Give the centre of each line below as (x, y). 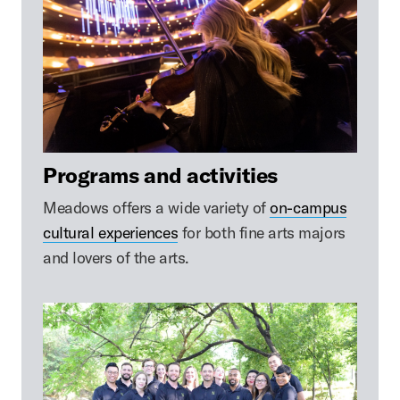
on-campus (308, 208)
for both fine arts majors (262, 233)
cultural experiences (111, 233)
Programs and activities (160, 175)
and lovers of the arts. (116, 258)
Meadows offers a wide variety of (157, 208)
